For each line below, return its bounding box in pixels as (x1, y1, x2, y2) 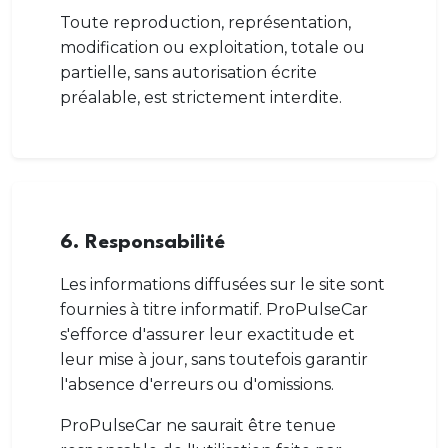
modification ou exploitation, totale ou (60, 38, 365, 57)
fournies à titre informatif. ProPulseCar (60, 300, 368, 319)
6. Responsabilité (60, 233, 225, 253)
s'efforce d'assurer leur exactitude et (60, 325, 355, 344)
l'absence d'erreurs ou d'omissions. (60, 375, 334, 394)
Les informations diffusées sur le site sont (60, 275, 385, 294)
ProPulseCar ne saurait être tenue (60, 416, 336, 435)
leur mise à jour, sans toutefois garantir (60, 350, 368, 369)
